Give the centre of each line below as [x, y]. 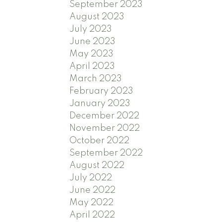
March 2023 [96, 79]
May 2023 [92, 54]
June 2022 [93, 191]
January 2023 [100, 104]
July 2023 [91, 29]
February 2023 [102, 91]
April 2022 [92, 215]
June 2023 [93, 42]
